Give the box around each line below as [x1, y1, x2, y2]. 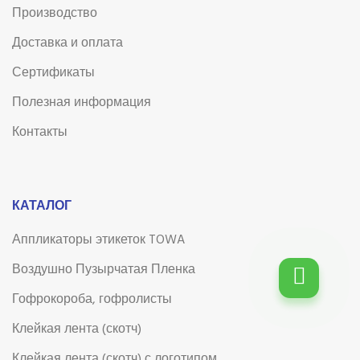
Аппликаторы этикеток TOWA [12, 229, 185, 251]
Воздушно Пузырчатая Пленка [12, 259, 195, 280]
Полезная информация [12, 92, 151, 113]
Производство [12, 2, 97, 24]
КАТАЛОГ [12, 195, 72, 217]
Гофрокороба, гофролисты [12, 288, 172, 310]
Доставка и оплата [12, 32, 123, 54]
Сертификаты [12, 62, 95, 84]
